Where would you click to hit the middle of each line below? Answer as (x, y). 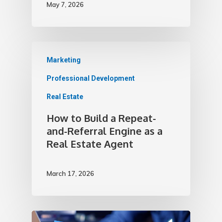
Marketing (64, 60)
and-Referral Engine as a (105, 131)
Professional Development (91, 78)
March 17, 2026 (70, 174)
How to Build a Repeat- (101, 118)
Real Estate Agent (90, 144)
